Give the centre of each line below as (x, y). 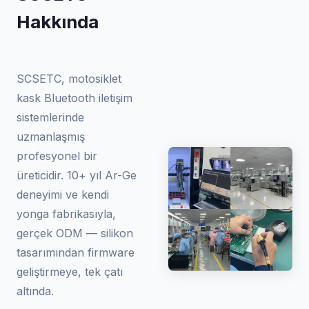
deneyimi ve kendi (63, 195)
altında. (35, 291)
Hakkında (58, 22)
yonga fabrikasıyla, (66, 214)
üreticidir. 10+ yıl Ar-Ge (77, 175)
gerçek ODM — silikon (75, 233)
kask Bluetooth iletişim (74, 98)
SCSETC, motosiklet (69, 79)
